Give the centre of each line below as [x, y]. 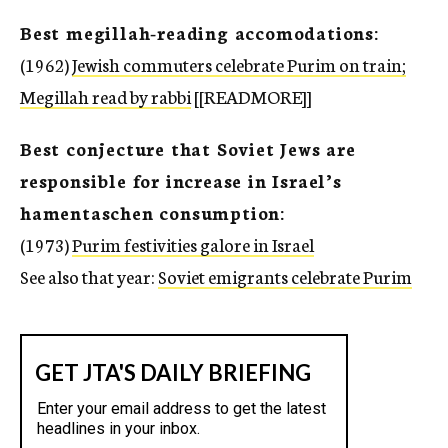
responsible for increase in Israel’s [181, 180]
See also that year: [89, 276]
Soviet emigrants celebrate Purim [285, 276]
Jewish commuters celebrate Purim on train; [239, 64]
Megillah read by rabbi [105, 96]
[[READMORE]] [251, 96]
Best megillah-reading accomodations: [199, 32]
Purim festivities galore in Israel [193, 244]
